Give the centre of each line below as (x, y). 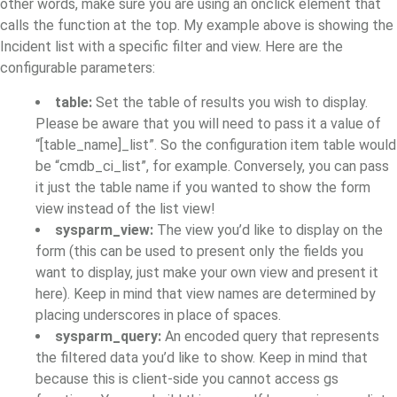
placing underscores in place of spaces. (158, 315)
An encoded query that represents (272, 336)
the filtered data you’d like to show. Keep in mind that (202, 357)
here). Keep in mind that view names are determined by (206, 293)
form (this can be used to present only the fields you (199, 251)
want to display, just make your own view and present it (207, 272)
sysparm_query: (110, 336)
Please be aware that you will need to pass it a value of (208, 123)
